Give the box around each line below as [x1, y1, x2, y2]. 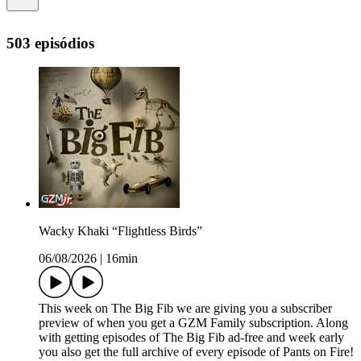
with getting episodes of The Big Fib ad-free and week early [39, 330, 344, 345]
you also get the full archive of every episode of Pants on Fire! [39, 345, 354, 359]
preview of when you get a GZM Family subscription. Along [39, 316, 348, 330]
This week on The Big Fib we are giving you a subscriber [39, 301, 332, 316]
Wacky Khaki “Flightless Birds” [39, 224, 202, 239]
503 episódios [6, 34, 94, 52]
